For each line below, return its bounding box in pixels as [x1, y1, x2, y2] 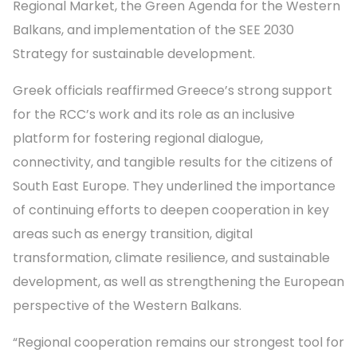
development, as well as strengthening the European [13, 273, 344, 292]
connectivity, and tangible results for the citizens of [13, 153, 333, 172]
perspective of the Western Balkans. [13, 296, 241, 316]
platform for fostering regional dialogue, [13, 129, 263, 148]
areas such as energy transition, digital [13, 225, 253, 244]
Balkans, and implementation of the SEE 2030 [13, 21, 294, 40]
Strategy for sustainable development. [13, 45, 255, 64]
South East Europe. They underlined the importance [13, 177, 335, 196]
